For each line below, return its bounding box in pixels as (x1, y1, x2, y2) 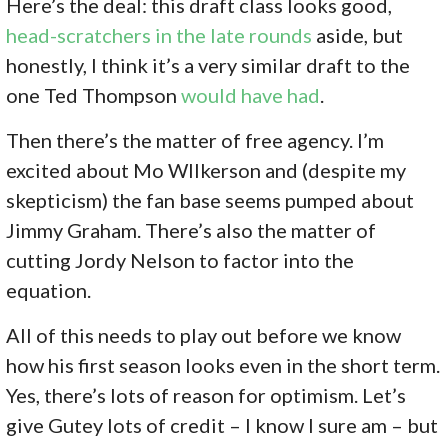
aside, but (312, 22, 404, 47)
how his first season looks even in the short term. (6, 352, 441, 377)
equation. (6, 277, 92, 302)
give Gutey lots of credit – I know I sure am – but (6, 412, 439, 437)
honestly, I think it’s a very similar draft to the (6, 52, 411, 77)
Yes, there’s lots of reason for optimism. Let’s (6, 382, 407, 407)
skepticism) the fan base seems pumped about (6, 187, 415, 212)
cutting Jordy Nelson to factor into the (6, 247, 355, 272)
